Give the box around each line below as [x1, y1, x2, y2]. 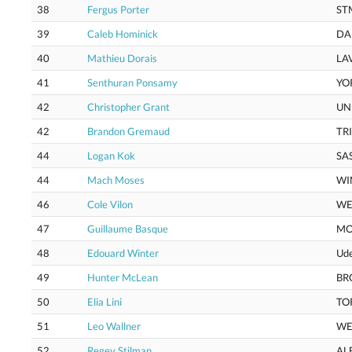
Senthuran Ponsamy [87, 76, 178, 89]
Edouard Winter [87, 247, 159, 259]
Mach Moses [87, 174, 145, 186]
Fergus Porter [87, 3, 149, 16]
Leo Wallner [87, 320, 141, 332]
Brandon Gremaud [87, 125, 170, 137]
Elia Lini [87, 295, 122, 308]
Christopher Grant [87, 101, 170, 113]
